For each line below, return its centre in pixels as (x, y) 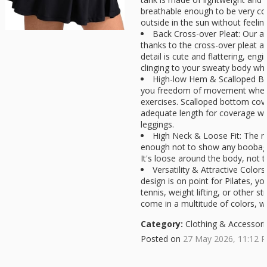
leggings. (157, 124)
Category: (162, 224)
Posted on (162, 239)
